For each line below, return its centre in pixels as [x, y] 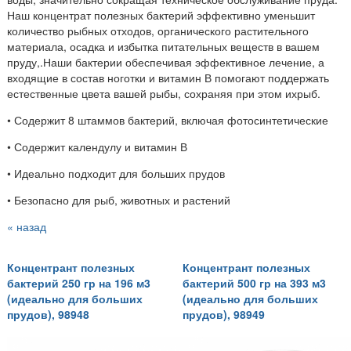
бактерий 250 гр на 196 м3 [79, 283]
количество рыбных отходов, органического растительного [158, 30]
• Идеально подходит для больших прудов [116, 173]
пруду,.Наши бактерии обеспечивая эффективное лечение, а [166, 62]
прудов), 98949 [224, 315]
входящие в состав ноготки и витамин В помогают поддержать [168, 77]
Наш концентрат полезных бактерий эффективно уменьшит [161, 14]
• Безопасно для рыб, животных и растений [119, 199]
